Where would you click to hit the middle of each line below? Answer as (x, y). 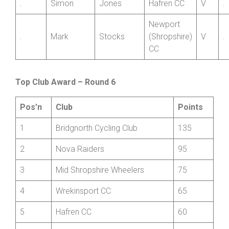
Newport (164, 51)
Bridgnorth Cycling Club (97, 154)
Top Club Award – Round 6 (65, 108)
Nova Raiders (81, 175)
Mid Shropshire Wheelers (100, 196)
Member (164, 9)
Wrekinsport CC (83, 217)
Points (190, 133)
